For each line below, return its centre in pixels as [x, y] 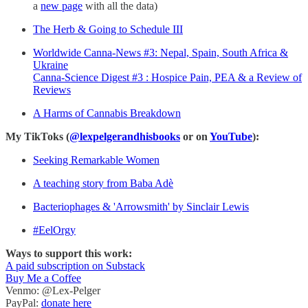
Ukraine [51, 65]
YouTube [231, 136]
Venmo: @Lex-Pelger [53, 290]
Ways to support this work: [69, 253]
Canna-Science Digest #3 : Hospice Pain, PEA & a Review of [167, 77]
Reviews [52, 89]
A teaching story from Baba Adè [103, 183]
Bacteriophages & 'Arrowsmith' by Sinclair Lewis [141, 206]
